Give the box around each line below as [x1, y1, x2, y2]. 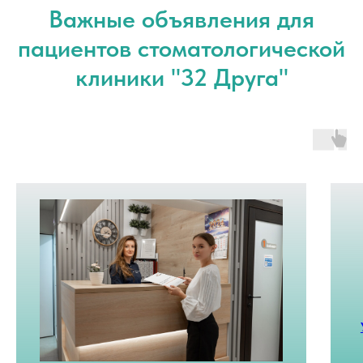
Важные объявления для [49, 4, 314, 34]
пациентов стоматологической [18, 33, 345, 63]
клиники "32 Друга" [75, 62, 288, 92]
